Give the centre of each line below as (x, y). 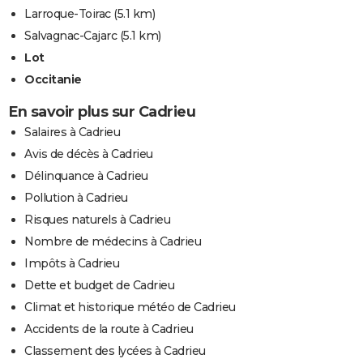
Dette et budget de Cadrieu (99, 286)
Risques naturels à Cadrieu (97, 220)
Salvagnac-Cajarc (70, 36)
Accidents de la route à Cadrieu (109, 329)
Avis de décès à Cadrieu (89, 154)
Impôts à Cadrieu (72, 264)
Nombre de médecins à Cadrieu (113, 242)
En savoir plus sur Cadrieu (102, 112)
